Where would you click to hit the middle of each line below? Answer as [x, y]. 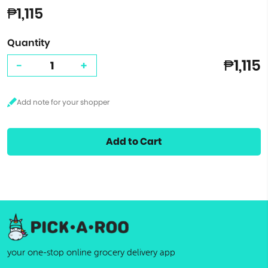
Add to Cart [134, 141]
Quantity [29, 43]
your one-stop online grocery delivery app [91, 253]
